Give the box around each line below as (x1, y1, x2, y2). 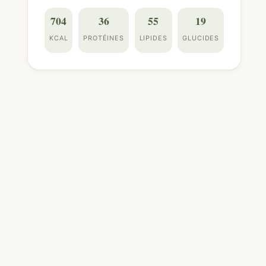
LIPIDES (139, 33, 167, 42)
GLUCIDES (182, 33, 220, 42)
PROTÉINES (83, 33, 124, 42)
